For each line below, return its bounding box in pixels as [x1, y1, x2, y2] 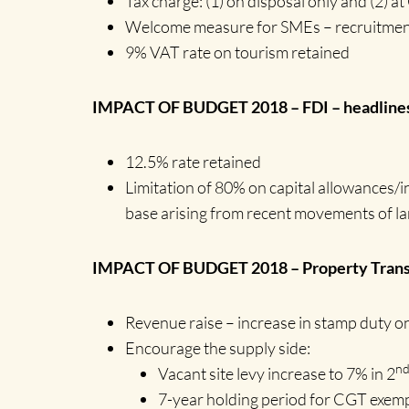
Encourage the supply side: [124, 338, 310, 358]
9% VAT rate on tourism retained [124, 42, 350, 62]
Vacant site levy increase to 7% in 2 [157, 363, 395, 383]
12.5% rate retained [124, 152, 261, 172]
